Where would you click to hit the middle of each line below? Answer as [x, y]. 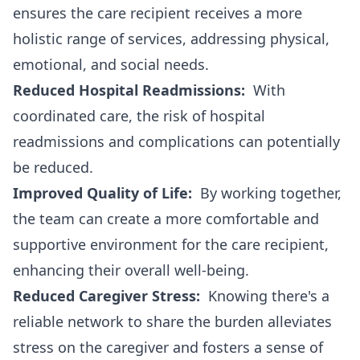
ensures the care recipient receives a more [157, 13]
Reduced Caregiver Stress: [106, 296]
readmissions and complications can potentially [176, 141]
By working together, [267, 193]
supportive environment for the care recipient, [171, 244]
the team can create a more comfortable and [166, 219]
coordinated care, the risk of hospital [139, 116]
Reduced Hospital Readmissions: [129, 90]
